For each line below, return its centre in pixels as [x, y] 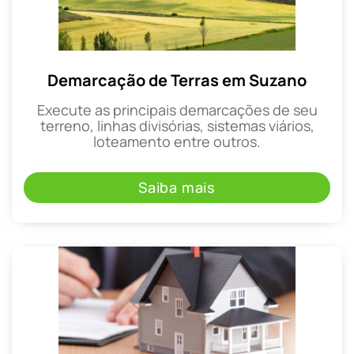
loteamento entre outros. [177, 141]
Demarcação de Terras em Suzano [177, 80]
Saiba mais [177, 187]
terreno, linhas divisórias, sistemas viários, [177, 125]
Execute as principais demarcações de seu [177, 109]
